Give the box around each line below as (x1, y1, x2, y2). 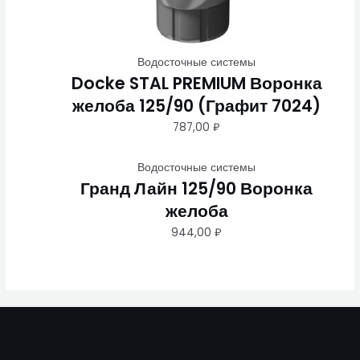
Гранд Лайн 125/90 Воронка (80, 176, 313, 200)
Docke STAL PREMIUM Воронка (71, 71, 322, 95)
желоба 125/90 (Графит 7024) (72, 93, 321, 117)
